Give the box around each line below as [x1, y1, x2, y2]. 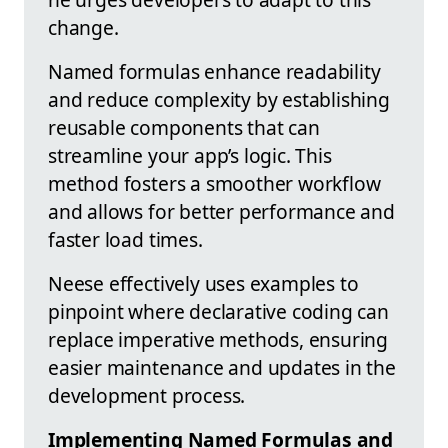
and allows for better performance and [48, 197, 395, 225]
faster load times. [48, 225, 203, 253]
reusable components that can [48, 113, 320, 141]
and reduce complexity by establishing [48, 85, 390, 113]
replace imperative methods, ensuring [48, 325, 389, 353]
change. [48, 13, 119, 41]
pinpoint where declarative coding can [48, 297, 389, 325]
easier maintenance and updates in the [48, 353, 396, 381]
